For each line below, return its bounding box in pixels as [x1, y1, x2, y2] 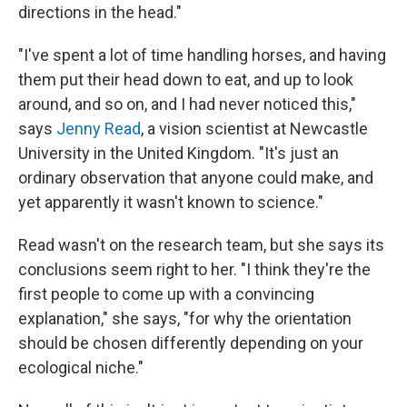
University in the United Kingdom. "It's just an [18, 143, 339, 163]
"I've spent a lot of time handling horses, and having [18, 45, 386, 65]
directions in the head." [18, 2, 182, 22]
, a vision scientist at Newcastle [141, 118, 368, 138]
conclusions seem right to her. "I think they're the [18, 259, 371, 279]
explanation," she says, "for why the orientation [18, 308, 352, 328]
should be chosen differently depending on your [18, 333, 363, 352]
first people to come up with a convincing [18, 283, 314, 303]
